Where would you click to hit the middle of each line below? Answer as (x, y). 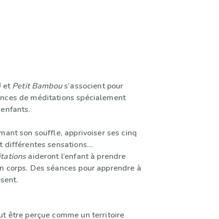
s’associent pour (93, 86)
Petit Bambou (37, 86)
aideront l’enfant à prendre (76, 156)
